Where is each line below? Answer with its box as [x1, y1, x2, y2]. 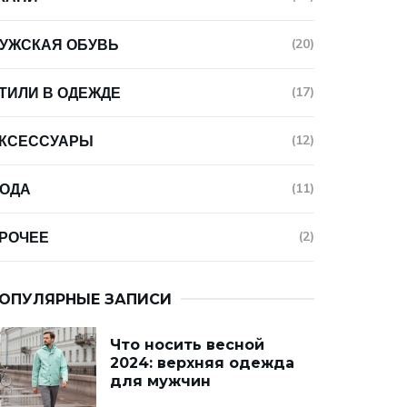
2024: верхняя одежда [110, 354, 294, 372]
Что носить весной [110, 336, 264, 353]
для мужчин [110, 372, 211, 390]
